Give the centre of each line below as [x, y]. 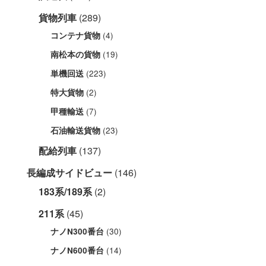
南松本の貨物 [75, 54]
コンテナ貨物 [75, 35]
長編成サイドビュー [69, 172]
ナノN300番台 [77, 231]
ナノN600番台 [77, 250]
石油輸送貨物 [75, 130]
